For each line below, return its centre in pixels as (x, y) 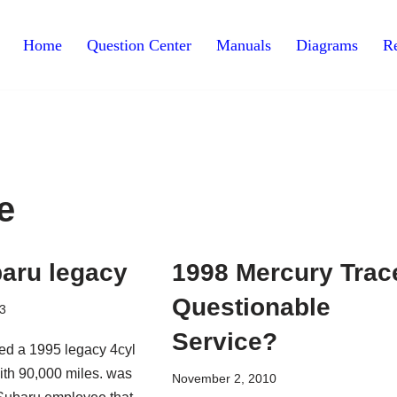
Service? (225, 341)
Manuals (244, 45)
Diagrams (327, 45)
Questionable (252, 307)
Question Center (139, 45)
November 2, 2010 (225, 378)
